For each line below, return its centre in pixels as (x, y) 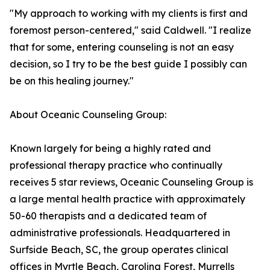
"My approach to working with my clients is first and (129, 14)
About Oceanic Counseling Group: (88, 115)
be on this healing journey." (72, 81)
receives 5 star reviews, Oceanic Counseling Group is (131, 182)
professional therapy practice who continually (116, 165)
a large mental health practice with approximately (127, 199)
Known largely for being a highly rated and (110, 149)
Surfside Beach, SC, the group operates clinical (119, 250)
